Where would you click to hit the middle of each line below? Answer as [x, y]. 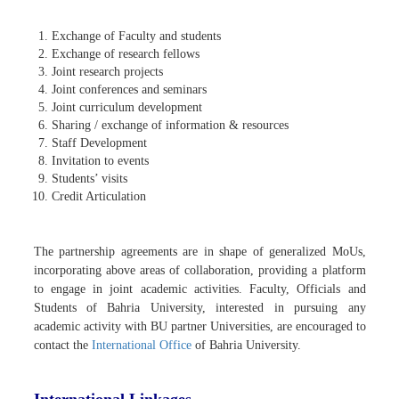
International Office [143, 345]
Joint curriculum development [126, 107]
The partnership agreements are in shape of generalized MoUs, [199, 251]
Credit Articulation [98, 196]
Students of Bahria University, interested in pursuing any [199, 307]
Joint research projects [107, 71]
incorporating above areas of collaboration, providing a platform [199, 270]
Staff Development [99, 142]
